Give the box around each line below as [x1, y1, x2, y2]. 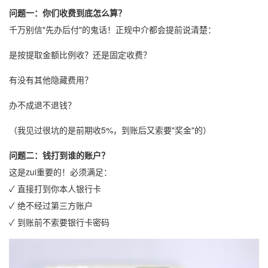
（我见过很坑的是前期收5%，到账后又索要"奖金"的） [9, 124, 211, 136]
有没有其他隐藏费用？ [9, 74, 93, 86]
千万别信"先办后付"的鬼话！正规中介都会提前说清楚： [9, 23, 216, 35]
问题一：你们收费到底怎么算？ [9, 7, 126, 19]
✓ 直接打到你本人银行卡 [9, 182, 101, 194]
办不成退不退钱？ [9, 99, 76, 111]
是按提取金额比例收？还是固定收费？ [9, 48, 151, 60]
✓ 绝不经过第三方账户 [9, 199, 93, 211]
